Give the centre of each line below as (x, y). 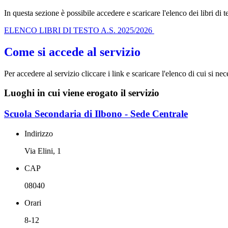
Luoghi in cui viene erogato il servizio (82, 93)
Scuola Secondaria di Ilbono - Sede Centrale (96, 114)
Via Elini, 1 (43, 151)
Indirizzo (39, 133)
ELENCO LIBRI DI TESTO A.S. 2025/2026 (79, 30)
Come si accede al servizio (72, 52)
